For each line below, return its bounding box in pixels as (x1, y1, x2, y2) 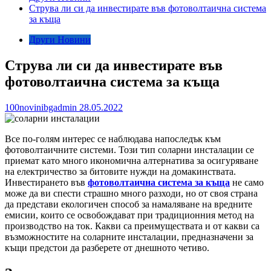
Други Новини (29, 34, 91, 45)
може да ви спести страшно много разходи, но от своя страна (5, 188, 258, 198)
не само (230, 177, 264, 188)
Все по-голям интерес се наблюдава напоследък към (5, 133, 221, 144)
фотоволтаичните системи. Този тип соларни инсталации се (5, 144, 254, 155)
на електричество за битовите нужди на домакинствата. (5, 166, 236, 177)
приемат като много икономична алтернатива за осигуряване (5, 155, 258, 166)
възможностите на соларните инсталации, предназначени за (5, 231, 253, 242)
